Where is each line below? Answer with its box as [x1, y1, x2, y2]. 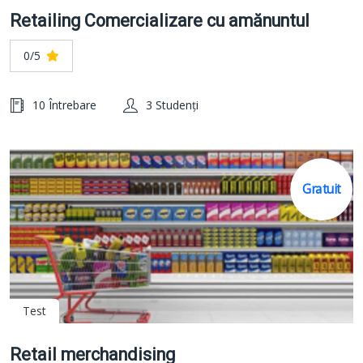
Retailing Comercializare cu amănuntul [10, 11, 310, 31]
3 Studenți [146, 97, 199, 113]
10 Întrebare [32, 97, 96, 113]
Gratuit [301, 180, 341, 198]
